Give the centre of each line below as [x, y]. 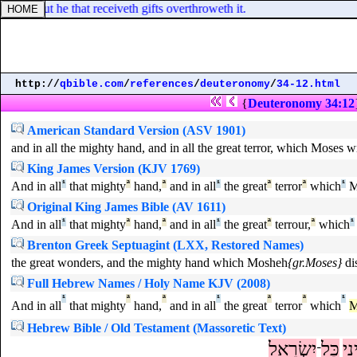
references [162, 84]
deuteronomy [235, 84]
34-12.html [308, 84]
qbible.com [92, 84]
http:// [37, 84]
